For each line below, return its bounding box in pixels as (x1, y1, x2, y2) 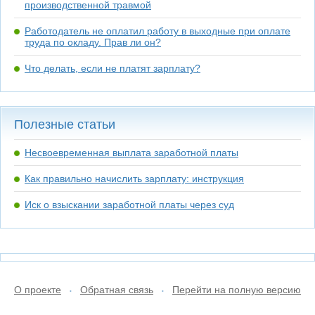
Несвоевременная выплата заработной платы (25, 147, 238, 158)
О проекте (14, 284, 61, 295)
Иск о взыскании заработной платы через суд (25, 199, 234, 210)
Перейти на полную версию (172, 284, 301, 295)
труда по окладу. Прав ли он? (25, 37, 161, 48)
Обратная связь (80, 284, 153, 295)
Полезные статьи (14, 117, 115, 131)
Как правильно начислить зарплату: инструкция (25, 173, 244, 184)
